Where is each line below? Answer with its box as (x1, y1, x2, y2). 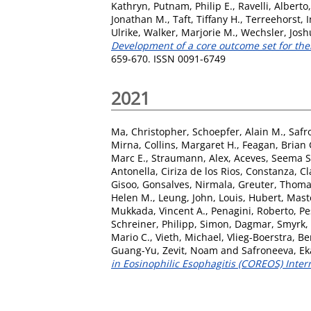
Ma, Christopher (111, 124, 187, 138)
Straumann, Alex (151, 151, 228, 165)
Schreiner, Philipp (111, 217, 194, 230)
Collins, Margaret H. (144, 137, 237, 151)
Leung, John (158, 190, 213, 204)
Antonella (111, 164, 155, 178)
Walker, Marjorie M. (144, 25, 235, 39)
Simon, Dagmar (200, 217, 271, 230)
